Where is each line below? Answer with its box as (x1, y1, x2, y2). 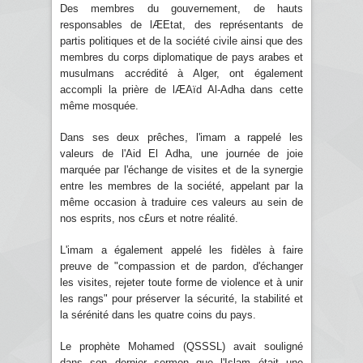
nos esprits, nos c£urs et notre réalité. (60, 211, 241, 224)
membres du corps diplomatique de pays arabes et (60, 50, 303, 63)
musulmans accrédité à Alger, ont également (60, 66, 303, 79)
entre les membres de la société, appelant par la (60, 179, 303, 192)
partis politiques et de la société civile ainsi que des (60, 34, 303, 47)
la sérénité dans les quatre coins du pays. (60, 308, 259, 321)
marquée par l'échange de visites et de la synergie (60, 163, 303, 176)
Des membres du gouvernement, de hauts (60, 2, 303, 15)
